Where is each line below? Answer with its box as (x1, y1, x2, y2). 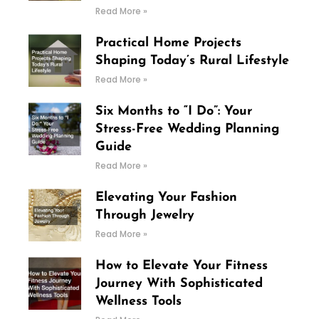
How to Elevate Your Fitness (95, 259, 268, 273)
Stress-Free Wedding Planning (95, 122, 279, 137)
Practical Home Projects (95, 36, 241, 51)
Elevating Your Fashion (95, 191, 237, 205)
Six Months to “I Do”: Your (95, 105, 252, 119)
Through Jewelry (95, 209, 194, 223)
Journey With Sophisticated (95, 277, 263, 291)
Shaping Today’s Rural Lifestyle (95, 54, 289, 68)
